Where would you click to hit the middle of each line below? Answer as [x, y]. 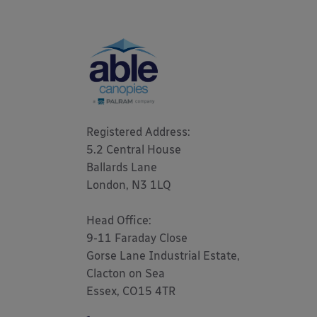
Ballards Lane [122, 167]
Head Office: [119, 220]
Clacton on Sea [126, 273]
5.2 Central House [134, 150]
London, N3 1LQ [130, 185]
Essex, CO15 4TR [131, 291]
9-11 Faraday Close [137, 238]
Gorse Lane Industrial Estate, [163, 256]
